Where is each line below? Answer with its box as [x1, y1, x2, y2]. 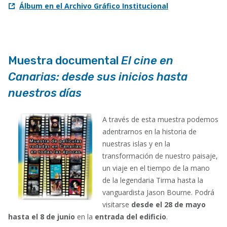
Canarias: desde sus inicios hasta [8, 70, 187, 84]
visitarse [102, 200, 131, 209]
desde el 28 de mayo [131, 200, 206, 209]
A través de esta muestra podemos [102, 115, 218, 124]
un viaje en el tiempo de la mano [102, 163, 210, 173]
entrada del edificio [93, 212, 166, 221]
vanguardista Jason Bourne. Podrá [102, 187, 214, 197]
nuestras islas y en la [102, 139, 170, 148]
